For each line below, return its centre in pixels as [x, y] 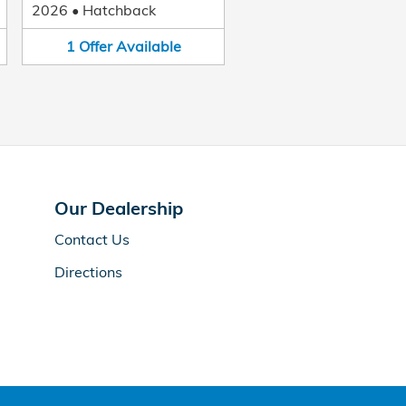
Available [148, 46]
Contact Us [92, 239]
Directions [88, 271]
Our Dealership [119, 208]
